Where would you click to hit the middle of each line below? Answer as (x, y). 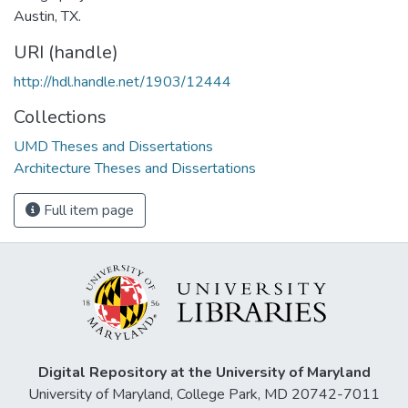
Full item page (87, 210)
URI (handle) (66, 52)
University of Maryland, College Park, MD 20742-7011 (204, 395)
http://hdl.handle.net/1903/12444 (122, 82)
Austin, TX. (47, 16)
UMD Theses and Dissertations (113, 146)
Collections (60, 117)
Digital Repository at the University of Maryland (204, 373)
